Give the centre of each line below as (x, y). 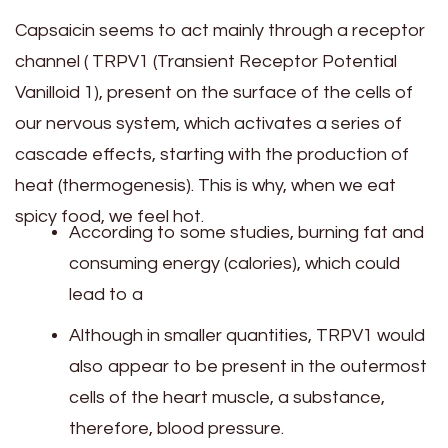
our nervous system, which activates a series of (208, 124)
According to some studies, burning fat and (246, 233)
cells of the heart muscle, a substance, (227, 398)
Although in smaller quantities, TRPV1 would (247, 336)
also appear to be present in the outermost (248, 367)
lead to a (106, 295)
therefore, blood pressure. (176, 429)
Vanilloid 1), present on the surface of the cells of (214, 93)
